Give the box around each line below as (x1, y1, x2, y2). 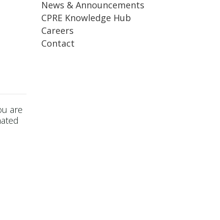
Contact (41, 37, 75, 49)
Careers (41, 24, 74, 36)
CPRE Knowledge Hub (41, 11, 131, 24)
